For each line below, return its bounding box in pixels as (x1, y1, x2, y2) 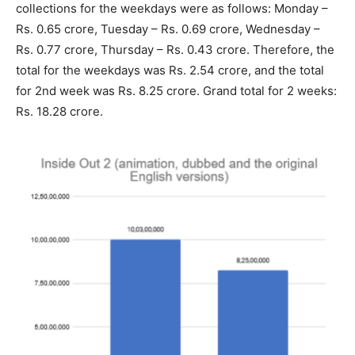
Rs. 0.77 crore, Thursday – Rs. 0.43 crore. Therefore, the (16, 41, 334, 57)
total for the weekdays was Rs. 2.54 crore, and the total (16, 62, 324, 78)
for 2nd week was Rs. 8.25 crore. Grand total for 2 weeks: (16, 82, 337, 98)
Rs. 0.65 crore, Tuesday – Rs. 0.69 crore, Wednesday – (16, 21, 320, 36)
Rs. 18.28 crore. (16, 103, 103, 119)
